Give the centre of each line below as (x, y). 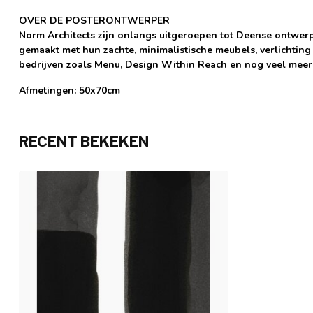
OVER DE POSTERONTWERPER (94, 20)
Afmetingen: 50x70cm (70, 91)
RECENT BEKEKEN (84, 142)
